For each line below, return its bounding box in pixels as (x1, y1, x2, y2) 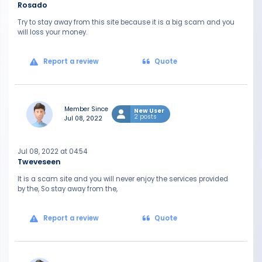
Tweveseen (18, 157, 61, 167)
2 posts (134, 112, 157, 121)
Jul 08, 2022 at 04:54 (18, 147, 87, 156)
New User (134, 106, 164, 115)
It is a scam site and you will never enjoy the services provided (18, 174, 228, 184)
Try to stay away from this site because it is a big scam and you (18, 18, 235, 27)
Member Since (64, 105, 108, 113)
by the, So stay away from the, (18, 184, 118, 194)
